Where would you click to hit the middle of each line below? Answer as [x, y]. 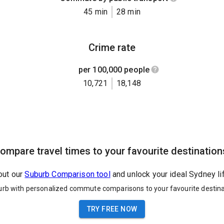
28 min [128, 11]
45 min [95, 11]
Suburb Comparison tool [67, 174]
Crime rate [112, 47]
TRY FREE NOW [112, 209]
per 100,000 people [114, 69]
